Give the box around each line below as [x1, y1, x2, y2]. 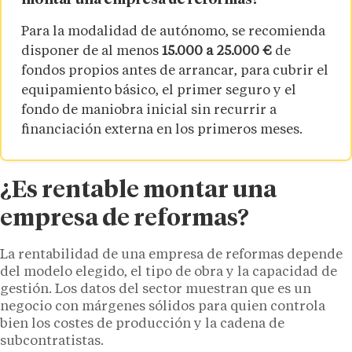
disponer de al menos [21, 45, 162, 59]
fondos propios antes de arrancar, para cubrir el [21, 64, 328, 79]
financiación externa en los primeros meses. [21, 123, 302, 137]
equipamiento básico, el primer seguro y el [21, 84, 296, 98]
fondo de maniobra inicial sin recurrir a [21, 104, 277, 118]
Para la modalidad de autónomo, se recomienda [21, 25, 325, 39]
